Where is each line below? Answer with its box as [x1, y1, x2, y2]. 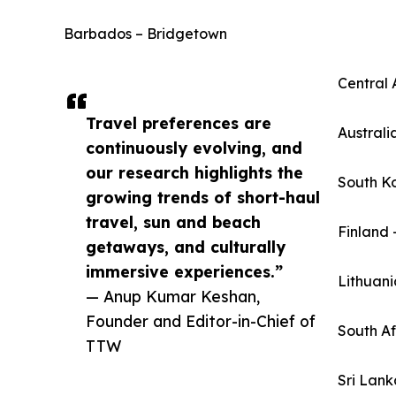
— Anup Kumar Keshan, [86, 286, 260, 307]
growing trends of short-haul [86, 187, 320, 208]
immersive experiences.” [86, 262, 283, 282]
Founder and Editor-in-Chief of [86, 311, 316, 331]
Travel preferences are [86, 113, 271, 133]
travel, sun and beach [86, 212, 261, 232]
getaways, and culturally [86, 237, 286, 257]
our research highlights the [86, 163, 303, 183]
